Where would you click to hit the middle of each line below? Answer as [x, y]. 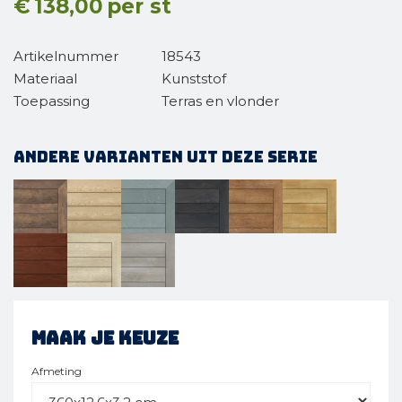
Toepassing [52, 101]
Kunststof [194, 79]
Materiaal [45, 79]
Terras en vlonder [220, 101]
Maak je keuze [105, 338]
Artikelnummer [66, 56]
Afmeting [57, 371]
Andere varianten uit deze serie [166, 157]
